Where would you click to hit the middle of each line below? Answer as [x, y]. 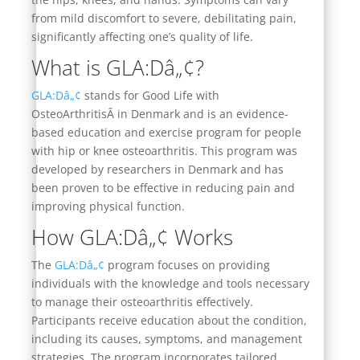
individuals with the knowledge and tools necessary [170, 283]
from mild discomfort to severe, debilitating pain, [164, 18]
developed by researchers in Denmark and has [157, 169]
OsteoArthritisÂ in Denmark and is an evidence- [160, 113]
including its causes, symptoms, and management [166, 338]
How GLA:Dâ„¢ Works [132, 237]
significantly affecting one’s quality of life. [142, 36]
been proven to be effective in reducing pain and [163, 187]
